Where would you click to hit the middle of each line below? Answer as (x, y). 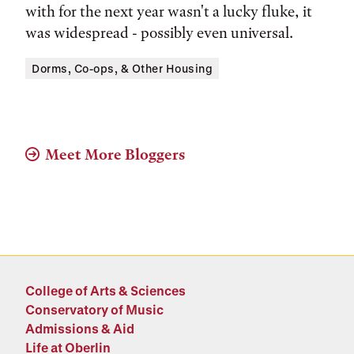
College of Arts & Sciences (105, 290)
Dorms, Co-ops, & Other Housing (122, 68)
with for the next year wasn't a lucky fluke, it (169, 11)
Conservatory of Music (94, 309)
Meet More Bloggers (115, 154)
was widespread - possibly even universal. (159, 33)
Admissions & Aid (80, 328)
